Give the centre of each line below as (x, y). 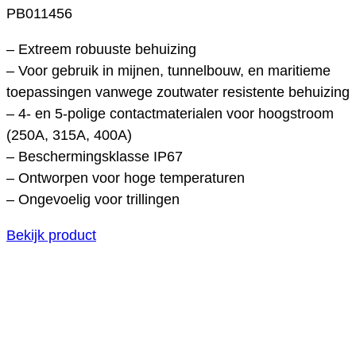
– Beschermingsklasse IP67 (95, 156)
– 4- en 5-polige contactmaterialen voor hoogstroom (170, 113)
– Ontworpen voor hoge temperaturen (126, 178)
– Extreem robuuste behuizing (101, 49)
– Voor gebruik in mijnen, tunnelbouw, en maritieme (168, 70)
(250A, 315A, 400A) (69, 135)
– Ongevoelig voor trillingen (93, 199)
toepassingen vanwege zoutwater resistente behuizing (178, 92)
